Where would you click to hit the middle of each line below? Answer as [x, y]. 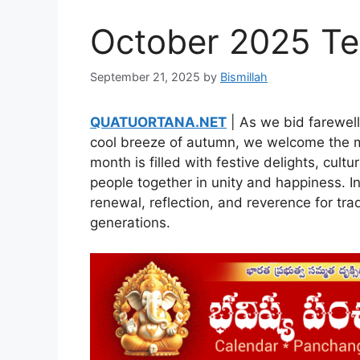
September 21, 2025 [145, 76]
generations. [130, 222]
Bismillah [244, 76]
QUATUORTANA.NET [158, 122]
